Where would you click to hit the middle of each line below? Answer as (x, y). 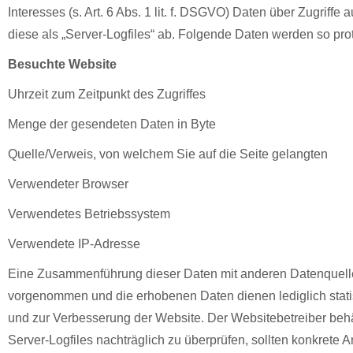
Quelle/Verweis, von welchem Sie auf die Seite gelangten (168, 154)
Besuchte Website (62, 64)
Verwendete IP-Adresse (74, 244)
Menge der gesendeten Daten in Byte (112, 124)
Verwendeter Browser (68, 184)
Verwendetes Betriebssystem (89, 214)
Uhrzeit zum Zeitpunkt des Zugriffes (107, 94)
